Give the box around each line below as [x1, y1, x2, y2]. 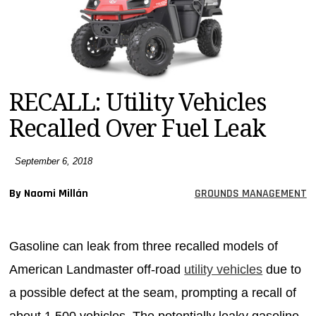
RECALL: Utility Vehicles [9, 87, 267, 116]
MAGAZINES [11, 8, 65, 24]
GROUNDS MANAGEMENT [194, 186, 307, 201]
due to [262, 262, 302, 276]
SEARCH [11, 63, 49, 79]
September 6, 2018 [9, 156, 93, 166]
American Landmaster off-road [9, 262, 185, 276]
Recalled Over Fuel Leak [9, 114, 265, 142]
